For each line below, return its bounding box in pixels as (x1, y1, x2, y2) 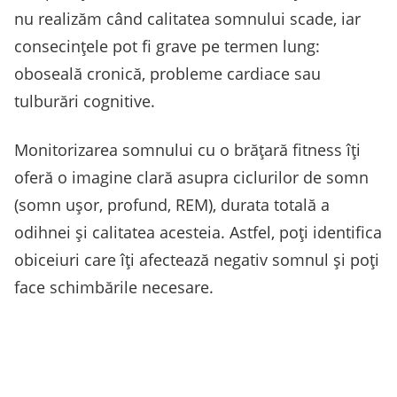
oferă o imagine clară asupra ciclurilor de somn (14, 167, 369, 189)
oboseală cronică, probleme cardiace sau (14, 63, 321, 85)
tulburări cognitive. (14, 90, 155, 113)
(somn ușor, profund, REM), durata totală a (14, 194, 330, 216)
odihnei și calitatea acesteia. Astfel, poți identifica (14, 222, 382, 244)
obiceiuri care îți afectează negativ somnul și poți (14, 249, 379, 271)
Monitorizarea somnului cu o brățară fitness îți (14, 139, 361, 161)
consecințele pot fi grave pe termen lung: (14, 35, 320, 58)
